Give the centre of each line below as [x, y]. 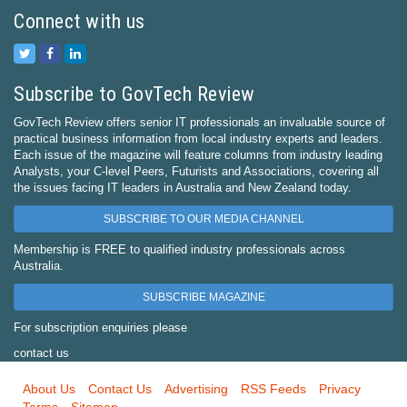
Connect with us [79, 21]
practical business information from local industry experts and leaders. [198, 138]
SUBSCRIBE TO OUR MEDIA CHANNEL [203, 218]
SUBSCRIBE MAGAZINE [203, 297]
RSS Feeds [273, 388]
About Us [49, 388]
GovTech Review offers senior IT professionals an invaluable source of [199, 122]
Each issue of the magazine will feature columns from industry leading [198, 154]
